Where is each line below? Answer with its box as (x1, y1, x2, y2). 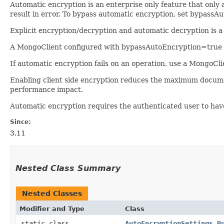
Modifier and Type (19, 205, 84, 212)
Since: (10, 118, 31, 125)
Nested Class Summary (15, 163, 120, 173)
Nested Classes (22, 189, 82, 197)
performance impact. (10, 85, 83, 93)
